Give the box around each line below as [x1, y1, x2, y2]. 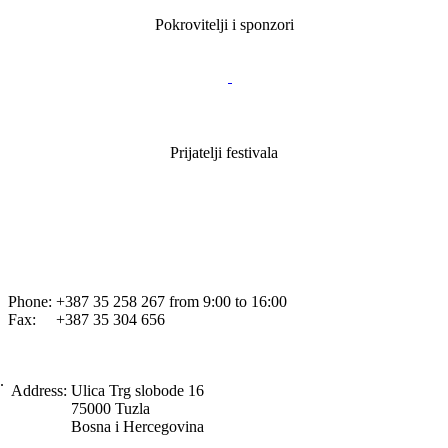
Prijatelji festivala [170, 143, 278, 161]
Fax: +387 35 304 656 [8, 310, 165, 328]
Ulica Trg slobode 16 [71, 381, 204, 399]
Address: [11, 381, 67, 399]
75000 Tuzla [71, 399, 150, 417]
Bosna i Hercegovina [71, 417, 204, 435]
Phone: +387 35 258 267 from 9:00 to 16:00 [8, 292, 287, 310]
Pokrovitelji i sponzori [154, 15, 294, 33]
